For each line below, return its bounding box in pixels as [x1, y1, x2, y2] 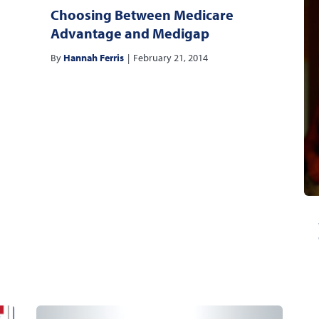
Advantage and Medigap [50, 24, 209, 42]
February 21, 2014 [132, 51, 208, 64]
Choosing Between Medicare [50, 6, 234, 23]
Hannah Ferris [63, 51, 124, 64]
